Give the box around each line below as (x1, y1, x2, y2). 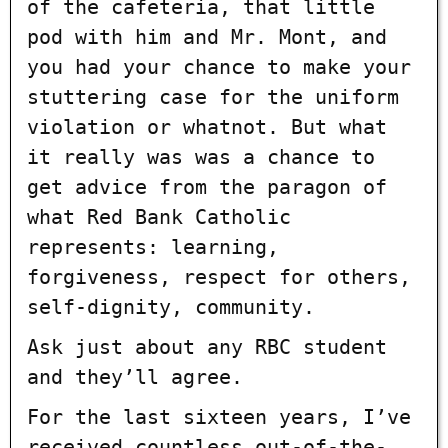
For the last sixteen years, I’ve (27, 404, 411, 429)
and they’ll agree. (27, 364, 243, 389)
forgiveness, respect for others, (27, 264, 411, 289)
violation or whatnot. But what (27, 114, 387, 139)
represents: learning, (27, 234, 279, 259)
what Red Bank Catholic (27, 204, 291, 229)
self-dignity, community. (27, 294, 315, 319)
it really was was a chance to (27, 144, 375, 169)
